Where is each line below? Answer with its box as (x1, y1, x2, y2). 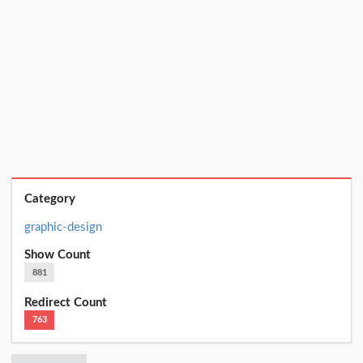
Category (24, 193, 76, 206)
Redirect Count (24, 296, 108, 309)
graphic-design (24, 220, 103, 233)
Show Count (24, 249, 92, 262)
